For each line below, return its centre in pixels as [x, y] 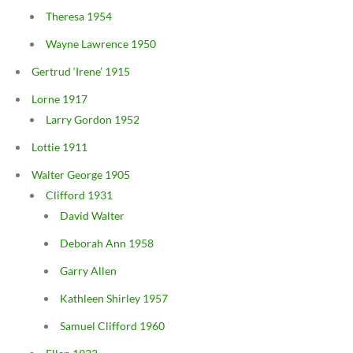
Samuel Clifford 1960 [112, 326]
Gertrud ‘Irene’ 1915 [81, 72]
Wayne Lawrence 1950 [101, 44]
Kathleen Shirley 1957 [114, 299]
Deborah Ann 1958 [107, 243]
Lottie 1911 [59, 147]
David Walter [92, 216]
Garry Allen [88, 271]
